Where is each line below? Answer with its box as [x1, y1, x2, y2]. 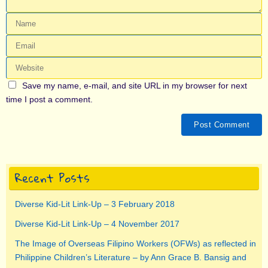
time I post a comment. [6, 95, 93, 105]
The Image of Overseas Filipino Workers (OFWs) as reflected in [15, 239, 256, 249]
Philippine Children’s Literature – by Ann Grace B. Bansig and [15, 252, 246, 263]
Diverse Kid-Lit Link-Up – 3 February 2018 [15, 199, 175, 209]
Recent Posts [15, 167, 90, 189]
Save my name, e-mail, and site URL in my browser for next [22, 81, 248, 91]
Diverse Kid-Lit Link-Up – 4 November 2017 [15, 219, 179, 229]
